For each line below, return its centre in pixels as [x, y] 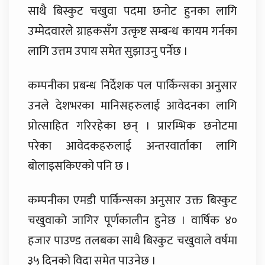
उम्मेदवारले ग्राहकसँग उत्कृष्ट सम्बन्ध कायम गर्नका [132, 31]
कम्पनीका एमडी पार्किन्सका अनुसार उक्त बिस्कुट [132, 200]
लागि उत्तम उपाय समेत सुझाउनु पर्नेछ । [108, 51]
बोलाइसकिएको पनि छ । [79, 166]
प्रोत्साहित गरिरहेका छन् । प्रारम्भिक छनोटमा [132, 126]
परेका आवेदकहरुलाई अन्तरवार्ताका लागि [132, 146]
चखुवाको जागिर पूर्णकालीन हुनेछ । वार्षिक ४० [132, 220]
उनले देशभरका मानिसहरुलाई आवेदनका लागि [132, 106]
